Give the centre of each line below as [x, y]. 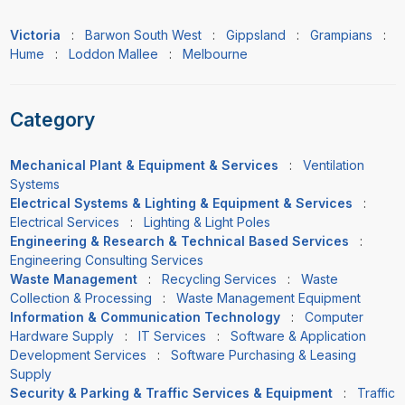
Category [52, 119]
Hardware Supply [61, 335]
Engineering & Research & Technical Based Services [179, 240]
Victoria [35, 35]
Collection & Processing [80, 297]
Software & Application [298, 335]
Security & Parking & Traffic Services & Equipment [171, 392]
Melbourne [215, 54]
